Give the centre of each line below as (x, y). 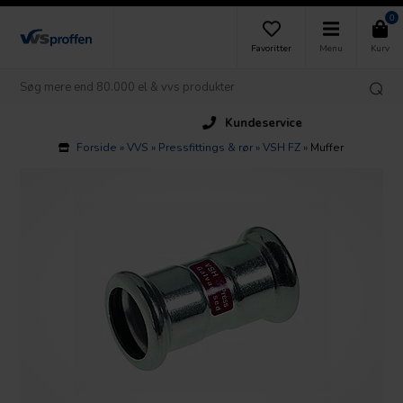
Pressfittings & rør (206, 147)
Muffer (327, 147)
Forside (97, 147)
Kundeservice (225, 123)
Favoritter (271, 49)
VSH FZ (282, 147)
